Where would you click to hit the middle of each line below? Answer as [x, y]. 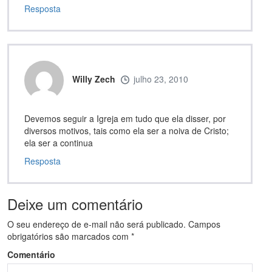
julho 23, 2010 [161, 79]
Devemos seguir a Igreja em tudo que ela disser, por [125, 118]
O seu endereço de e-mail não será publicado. [97, 224]
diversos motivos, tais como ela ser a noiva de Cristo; [127, 130]
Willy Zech [94, 79]
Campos [203, 224]
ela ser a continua [59, 142]
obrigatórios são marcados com [69, 236]
